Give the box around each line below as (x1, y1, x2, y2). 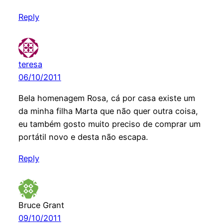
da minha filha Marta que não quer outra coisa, (18, 106, 198, 116)
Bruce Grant (18, 200, 64, 211)
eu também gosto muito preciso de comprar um (18, 119, 201, 129)
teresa (18, 59, 42, 70)
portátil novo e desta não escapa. (18, 132, 148, 142)
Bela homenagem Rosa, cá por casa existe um (18, 93, 195, 104)
